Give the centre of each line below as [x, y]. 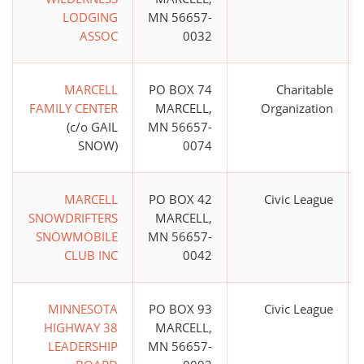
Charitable [305, 90]
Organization [297, 108]
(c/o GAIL [92, 127]
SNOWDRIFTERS [73, 218]
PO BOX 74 [180, 90]
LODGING [90, 17]
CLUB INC [91, 256]
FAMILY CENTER [74, 108]
